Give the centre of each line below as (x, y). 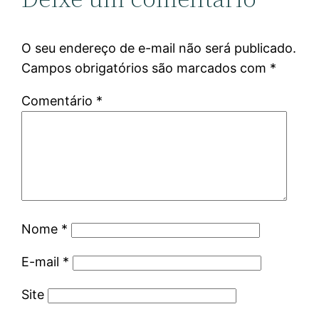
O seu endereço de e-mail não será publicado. (159, 48)
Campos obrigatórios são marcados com (146, 68)
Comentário (59, 100)
